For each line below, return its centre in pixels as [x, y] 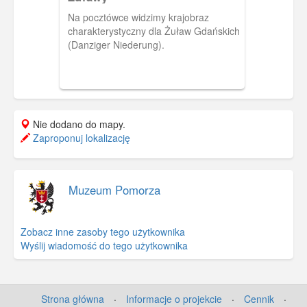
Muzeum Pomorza [114, 189]
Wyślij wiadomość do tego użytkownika [104, 245]
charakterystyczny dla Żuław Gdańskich [153, 30]
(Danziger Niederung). [116, 44]
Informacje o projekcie [174, 298]
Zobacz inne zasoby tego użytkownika [103, 231]
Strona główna [73, 298]
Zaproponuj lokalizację [80, 137]
